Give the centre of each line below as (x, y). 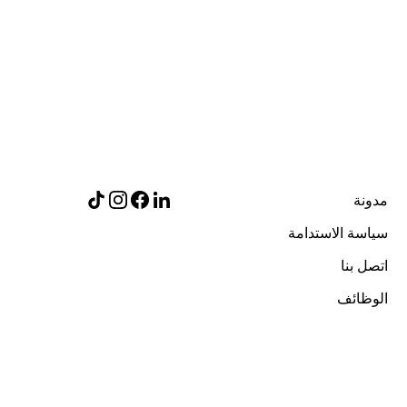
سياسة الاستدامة (338, 233)
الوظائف (362, 298)
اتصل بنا (364, 265)
